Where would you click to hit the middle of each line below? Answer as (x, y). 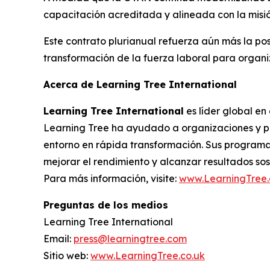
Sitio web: (67, 255)
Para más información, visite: (111, 178)
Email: (58, 238)
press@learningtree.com (130, 238)
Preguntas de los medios (106, 205)
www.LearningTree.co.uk (148, 255)
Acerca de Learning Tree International (140, 84)
